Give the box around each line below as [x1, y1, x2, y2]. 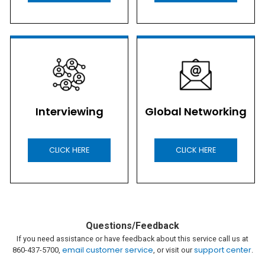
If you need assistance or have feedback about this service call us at [17, 234, 248, 244]
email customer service [62, 245, 153, 256]
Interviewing [35, 104, 104, 119]
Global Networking [145, 104, 247, 119]
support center [193, 245, 251, 256]
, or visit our [153, 245, 194, 255]
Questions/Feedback [86, 220, 179, 232]
